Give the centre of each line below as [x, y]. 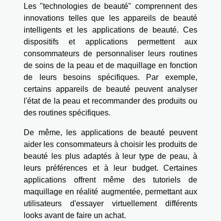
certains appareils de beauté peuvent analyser [110, 89]
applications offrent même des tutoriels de [110, 180]
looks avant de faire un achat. [75, 216]
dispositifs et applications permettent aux [110, 42]
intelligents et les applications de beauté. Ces [110, 30]
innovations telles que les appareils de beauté [110, 18]
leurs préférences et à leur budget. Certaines [110, 168]
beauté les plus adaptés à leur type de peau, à [110, 156]
